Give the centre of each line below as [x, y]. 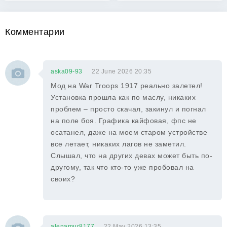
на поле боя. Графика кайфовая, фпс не [124, 121]
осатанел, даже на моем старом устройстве [129, 132]
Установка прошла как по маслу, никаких [123, 97]
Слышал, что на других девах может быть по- [131, 156]
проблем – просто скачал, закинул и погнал [128, 109]
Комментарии [35, 32]
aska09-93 [67, 71]
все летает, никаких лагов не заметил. [119, 144]
